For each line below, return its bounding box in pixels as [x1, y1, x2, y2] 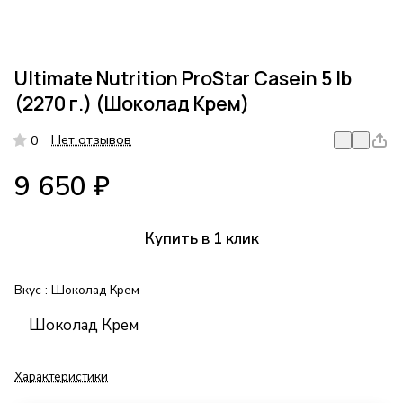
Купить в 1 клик [144, 228, 259, 250]
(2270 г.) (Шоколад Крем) [14, 90, 249, 117]
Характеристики [14, 368, 108, 386]
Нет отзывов [51, 130, 131, 149]
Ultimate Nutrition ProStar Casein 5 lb [14, 65, 352, 92]
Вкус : [14, 282, 51, 300]
